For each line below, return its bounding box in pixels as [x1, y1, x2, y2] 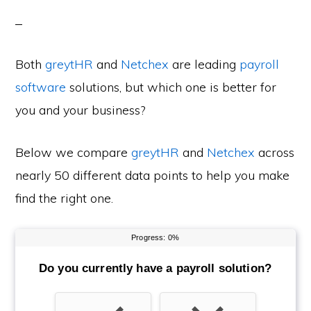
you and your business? [15, 102, 146, 118]
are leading [169, 56, 240, 72]
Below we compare [15, 144, 132, 160]
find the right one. [15, 190, 114, 206]
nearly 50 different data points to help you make [15, 167, 290, 183]
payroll [239, 56, 280, 72]
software [15, 79, 67, 95]
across [255, 144, 295, 160]
